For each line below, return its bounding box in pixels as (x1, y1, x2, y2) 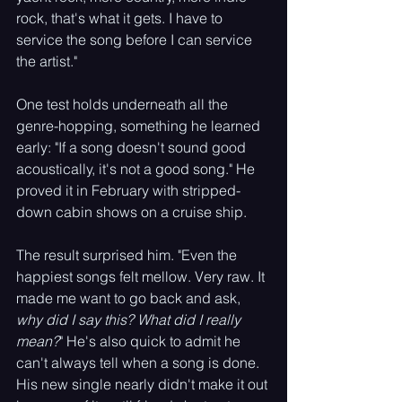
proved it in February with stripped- (16, 181, 240, 199)
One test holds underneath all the (16, 95, 232, 113)
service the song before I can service (16, 31, 256, 48)
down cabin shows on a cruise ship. (16, 203, 250, 221)
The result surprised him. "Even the (16, 246, 240, 264)
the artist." (16, 52, 77, 70)
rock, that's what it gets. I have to (16, 9, 226, 27)
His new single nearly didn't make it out (16, 375, 271, 393)
